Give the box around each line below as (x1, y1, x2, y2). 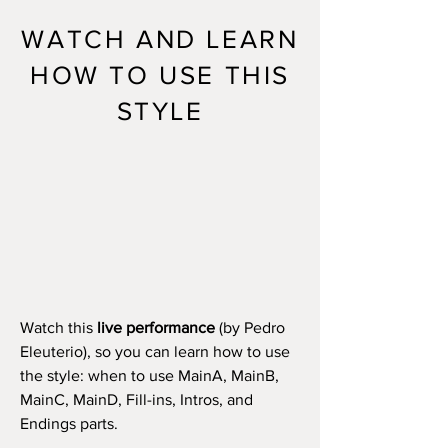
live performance (97, 319, 215, 336)
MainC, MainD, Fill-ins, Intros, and (20, 391, 253, 408)
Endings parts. (20, 415, 118, 432)
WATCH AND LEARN (21, 25, 299, 53)
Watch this (20, 319, 97, 336)
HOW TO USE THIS (29, 61, 290, 89)
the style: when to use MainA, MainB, (20, 367, 279, 384)
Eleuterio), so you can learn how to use (20, 343, 290, 360)
